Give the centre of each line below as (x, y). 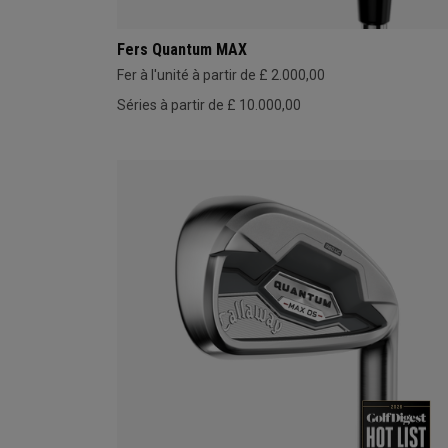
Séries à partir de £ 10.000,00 (209, 104)
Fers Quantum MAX (182, 49)
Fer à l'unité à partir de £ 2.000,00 (221, 74)
